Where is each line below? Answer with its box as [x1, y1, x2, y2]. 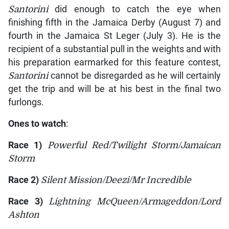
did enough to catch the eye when [48, 4, 221, 15]
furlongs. [8, 97, 44, 108]
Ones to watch [8, 119, 66, 129]
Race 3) [8, 196, 43, 207]
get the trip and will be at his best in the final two [8, 84, 221, 95]
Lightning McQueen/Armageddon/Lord [49, 196, 221, 207]
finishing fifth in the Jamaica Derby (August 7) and [8, 17, 221, 28]
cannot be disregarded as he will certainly [48, 71, 221, 81]
